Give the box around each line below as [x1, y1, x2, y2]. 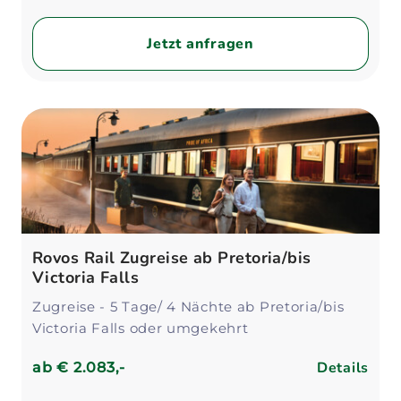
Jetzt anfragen [147, 34, 254, 54]
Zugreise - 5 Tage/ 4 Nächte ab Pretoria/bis [32, 298, 345, 315]
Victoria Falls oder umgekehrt [32, 320, 249, 337]
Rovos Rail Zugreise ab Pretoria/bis [32, 247, 311, 269]
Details [316, 358, 369, 378]
